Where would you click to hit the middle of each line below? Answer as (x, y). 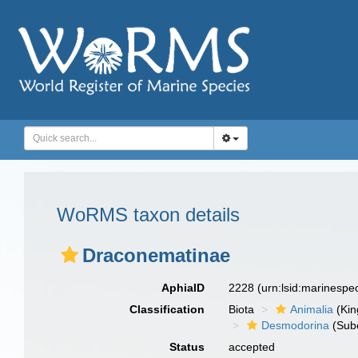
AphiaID (183, 288)
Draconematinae (156, 255)
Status (187, 347)
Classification (167, 309)
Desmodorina (296, 325)
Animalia (312, 309)
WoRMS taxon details (148, 215)
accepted (252, 347)
